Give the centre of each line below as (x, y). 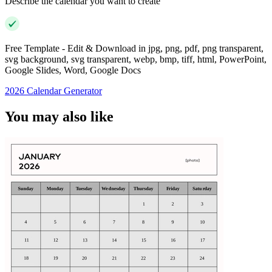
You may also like (59, 117)
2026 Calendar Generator (53, 91)
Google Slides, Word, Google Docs (73, 70)
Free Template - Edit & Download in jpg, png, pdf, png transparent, (134, 49)
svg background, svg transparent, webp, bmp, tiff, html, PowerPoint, (136, 59)
